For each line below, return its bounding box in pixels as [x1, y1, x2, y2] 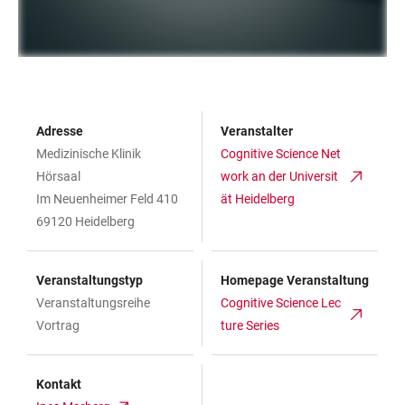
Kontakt [36, 377, 81, 392]
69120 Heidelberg [36, 214, 135, 230]
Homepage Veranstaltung [221, 273, 369, 288]
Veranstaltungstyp [36, 273, 143, 288]
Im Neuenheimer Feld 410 [36, 192, 178, 207]
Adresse [36, 124, 83, 139]
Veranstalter [221, 124, 293, 139]
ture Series [221, 318, 279, 334]
